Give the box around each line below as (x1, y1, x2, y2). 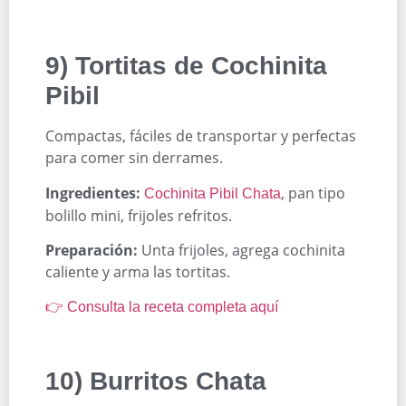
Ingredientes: (45, 182, 140, 203)
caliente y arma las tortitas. (45, 261, 230, 282)
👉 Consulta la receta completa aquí (45, 299, 278, 315)
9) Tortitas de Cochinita (45, 52, 327, 81)
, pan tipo (281, 182, 345, 203)
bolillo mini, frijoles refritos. (45, 205, 232, 226)
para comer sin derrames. (45, 148, 223, 169)
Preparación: (45, 239, 138, 260)
